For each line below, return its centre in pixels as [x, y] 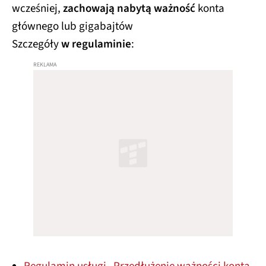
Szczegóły [35, 44]
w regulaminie [95, 44]
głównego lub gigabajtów [72, 26]
